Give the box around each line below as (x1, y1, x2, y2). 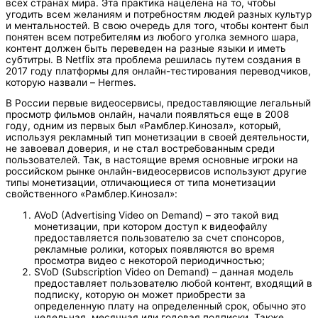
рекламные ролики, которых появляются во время (34, 243, 275, 256)
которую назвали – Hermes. (6, 76, 136, 88)
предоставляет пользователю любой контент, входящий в (34, 278, 312, 290)
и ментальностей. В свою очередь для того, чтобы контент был (6, 19, 309, 31)
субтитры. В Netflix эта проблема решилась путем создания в (6, 53, 301, 65)
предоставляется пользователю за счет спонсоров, (34, 232, 285, 244)
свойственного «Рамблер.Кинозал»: (6, 188, 177, 200)
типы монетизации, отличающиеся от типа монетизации (6, 177, 275, 189)
